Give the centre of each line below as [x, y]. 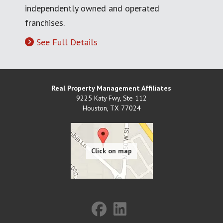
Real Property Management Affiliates [111, 88]
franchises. [45, 22]
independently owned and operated [92, 8]
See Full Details [67, 42]
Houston [95, 108]
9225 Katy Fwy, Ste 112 [111, 98]
